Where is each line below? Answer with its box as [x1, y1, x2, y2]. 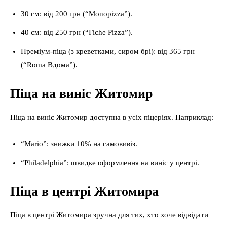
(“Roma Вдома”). [21, 61, 78, 69]
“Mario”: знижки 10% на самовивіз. [21, 140, 137, 148]
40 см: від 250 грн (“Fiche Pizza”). [21, 28, 133, 36]
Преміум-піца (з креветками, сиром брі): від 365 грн [21, 47, 195, 55]
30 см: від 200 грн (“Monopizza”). [21, 10, 132, 18]
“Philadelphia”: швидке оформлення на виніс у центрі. [21, 159, 199, 167]
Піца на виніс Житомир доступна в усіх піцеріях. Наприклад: [10, 113, 213, 121]
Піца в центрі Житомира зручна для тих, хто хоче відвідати [10, 211, 208, 219]
